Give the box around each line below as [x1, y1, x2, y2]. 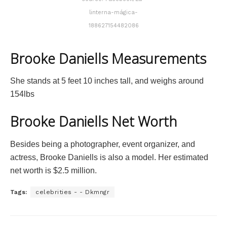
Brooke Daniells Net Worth [10, 112, 177, 131]
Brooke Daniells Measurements [10, 49, 206, 68]
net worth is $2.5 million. [10, 166, 97, 175]
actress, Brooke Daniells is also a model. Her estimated [10, 153, 208, 162]
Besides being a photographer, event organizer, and [10, 139, 195, 148]
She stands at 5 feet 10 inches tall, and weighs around [10, 77, 204, 86]
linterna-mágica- [89, 9, 138, 16]
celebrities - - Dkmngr [35, 188, 109, 196]
